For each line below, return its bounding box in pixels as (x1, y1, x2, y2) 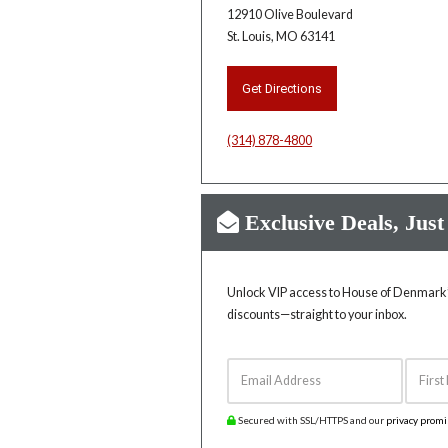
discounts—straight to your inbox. (227, 307, 408, 322)
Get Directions (242, 81, 323, 96)
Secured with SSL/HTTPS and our (236, 414, 387, 426)
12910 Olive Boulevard (227, 7, 354, 22)
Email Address (226, 357, 315, 374)
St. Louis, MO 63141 (227, 29, 336, 44)
